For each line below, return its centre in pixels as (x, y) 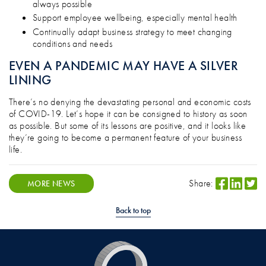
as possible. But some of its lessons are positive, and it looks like (128, 126)
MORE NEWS (51, 183)
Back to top (133, 210)
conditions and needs (73, 44)
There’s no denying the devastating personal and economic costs (130, 102)
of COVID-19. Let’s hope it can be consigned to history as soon (128, 114)
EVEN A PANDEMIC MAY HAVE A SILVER (124, 66)
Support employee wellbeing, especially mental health (135, 18)
